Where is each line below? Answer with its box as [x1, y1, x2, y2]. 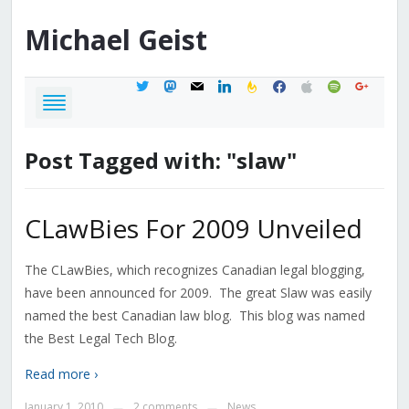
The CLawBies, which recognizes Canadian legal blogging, [24, 261, 365, 279]
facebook [270, 75, 327, 93]
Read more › [24, 365, 98, 383]
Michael [24, 21, 131, 59]
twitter [133, 75, 173, 93]
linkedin [215, 75, 260, 93]
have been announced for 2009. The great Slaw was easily [24, 284, 372, 302]
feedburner [243, 75, 309, 93]
